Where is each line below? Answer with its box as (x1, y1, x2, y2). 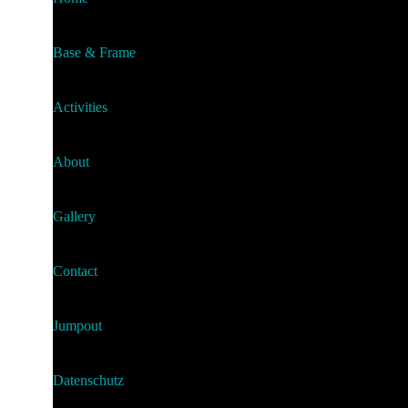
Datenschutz (53, 372, 124, 388)
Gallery (53, 208, 96, 224)
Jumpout (53, 317, 102, 333)
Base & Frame (53, 44, 136, 60)
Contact (53, 262, 97, 279)
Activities (53, 98, 107, 115)
